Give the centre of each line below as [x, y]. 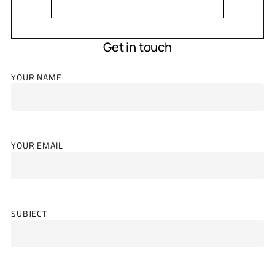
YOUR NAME [37, 77]
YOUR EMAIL [37, 145]
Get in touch [137, 47]
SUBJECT [29, 214]
